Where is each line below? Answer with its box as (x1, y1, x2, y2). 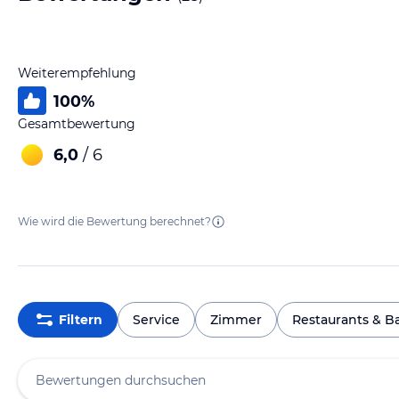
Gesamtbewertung (18, 116, 135, 132)
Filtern (58, 311, 102, 328)
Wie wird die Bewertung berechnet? (18, 215, 211, 228)
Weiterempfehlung (18, 65, 136, 81)
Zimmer (210, 311, 262, 328)
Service (133, 311, 180, 328)
